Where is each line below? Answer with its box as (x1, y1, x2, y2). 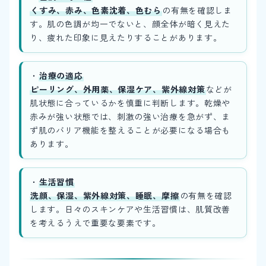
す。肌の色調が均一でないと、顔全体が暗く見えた (30, 18, 231, 30)
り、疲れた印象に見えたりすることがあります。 (30, 31, 222, 43)
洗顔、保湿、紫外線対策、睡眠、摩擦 (30, 189, 179, 202)
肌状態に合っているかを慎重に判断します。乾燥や (30, 97, 231, 109)
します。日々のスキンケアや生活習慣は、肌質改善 (30, 203, 231, 216)
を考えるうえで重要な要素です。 (30, 217, 161, 229)
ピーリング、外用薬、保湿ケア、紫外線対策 (30, 83, 205, 96)
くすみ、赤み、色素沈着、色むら (30, 4, 161, 16)
